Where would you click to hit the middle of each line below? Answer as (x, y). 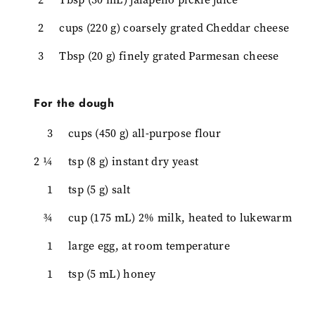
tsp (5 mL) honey (112, 274)
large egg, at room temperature (149, 245)
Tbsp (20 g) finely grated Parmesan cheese (169, 56)
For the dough (74, 103)
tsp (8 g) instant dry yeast (133, 161)
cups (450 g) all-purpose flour (144, 133)
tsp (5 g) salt (99, 189)
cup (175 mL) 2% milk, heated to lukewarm (180, 217)
